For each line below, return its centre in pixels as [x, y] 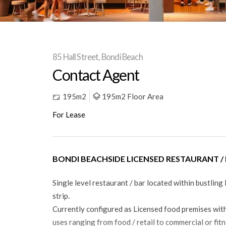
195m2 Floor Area [133, 97]
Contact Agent [96, 75]
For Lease [69, 115]
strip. [61, 196]
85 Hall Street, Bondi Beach [98, 57]
